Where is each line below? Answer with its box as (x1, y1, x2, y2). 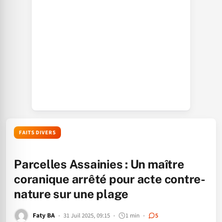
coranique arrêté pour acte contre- (14, 172, 205, 186)
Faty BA (33, 211, 55, 220)
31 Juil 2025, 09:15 (63, 211, 110, 220)
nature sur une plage (14, 187, 129, 201)
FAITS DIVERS (19, 129, 56, 136)
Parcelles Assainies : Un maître (14, 157, 184, 171)
